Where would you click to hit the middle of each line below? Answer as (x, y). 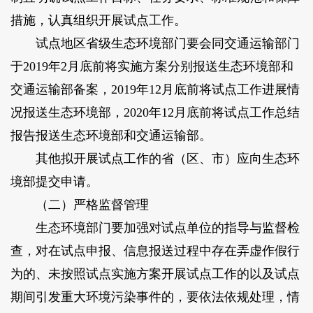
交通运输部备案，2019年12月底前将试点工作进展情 (155, 89)
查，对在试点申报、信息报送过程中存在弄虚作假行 (155, 250)
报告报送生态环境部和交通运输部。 (111, 135)
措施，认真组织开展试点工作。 (98, 20)
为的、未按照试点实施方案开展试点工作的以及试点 (155, 274)
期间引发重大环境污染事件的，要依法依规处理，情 (155, 297)
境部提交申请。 (54, 181)
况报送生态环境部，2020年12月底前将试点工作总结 (155, 112)
